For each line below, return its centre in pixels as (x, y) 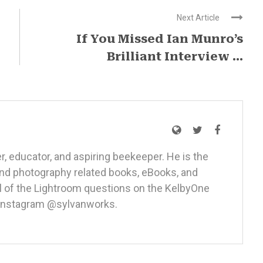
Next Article (198, 18)
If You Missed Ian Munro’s (160, 39)
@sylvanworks (81, 204)
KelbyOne (187, 188)
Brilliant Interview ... (175, 56)
